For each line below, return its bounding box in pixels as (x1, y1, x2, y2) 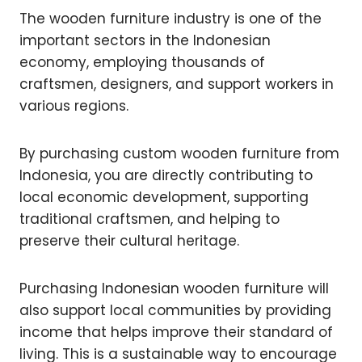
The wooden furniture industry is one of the (19, 9, 322, 29)
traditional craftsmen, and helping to (19, 209, 280, 229)
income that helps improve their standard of (19, 322, 333, 343)
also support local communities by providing (19, 301, 331, 321)
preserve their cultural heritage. (19, 231, 239, 251)
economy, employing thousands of (19, 53, 265, 73)
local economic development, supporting (19, 187, 309, 208)
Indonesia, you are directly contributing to (19, 166, 313, 186)
